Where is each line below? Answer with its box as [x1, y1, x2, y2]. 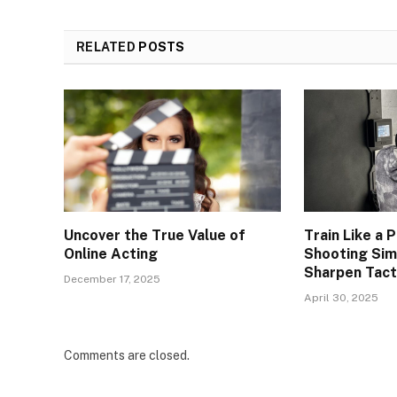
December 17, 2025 [64, 273, 160, 286]
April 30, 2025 [304, 292, 379, 305]
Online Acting [64, 245, 158, 263]
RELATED [76, 40, 139, 55]
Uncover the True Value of [64, 227, 245, 245]
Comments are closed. [64, 348, 190, 363]
